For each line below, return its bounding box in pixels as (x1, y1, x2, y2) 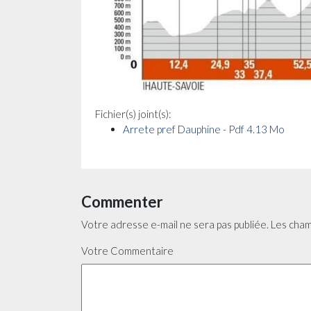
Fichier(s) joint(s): (95, 108, 171, 120)
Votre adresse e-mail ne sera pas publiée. (81, 218, 269, 230)
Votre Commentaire (81, 244, 174, 257)
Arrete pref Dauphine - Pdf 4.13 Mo (123, 123, 285, 135)
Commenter (81, 192, 163, 211)
